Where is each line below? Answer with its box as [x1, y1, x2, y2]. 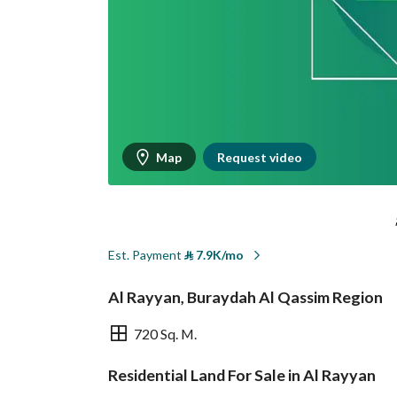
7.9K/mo [193, 247, 244, 262]
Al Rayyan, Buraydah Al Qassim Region [108, 287, 383, 307]
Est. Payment [108, 247, 184, 262]
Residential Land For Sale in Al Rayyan [108, 365, 376, 385]
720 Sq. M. [134, 324, 197, 342]
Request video [217, 149, 302, 165]
